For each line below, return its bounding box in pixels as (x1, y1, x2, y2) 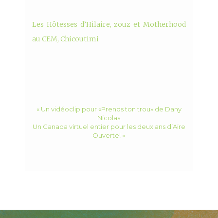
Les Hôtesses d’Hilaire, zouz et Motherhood (32, 20, 186, 29)
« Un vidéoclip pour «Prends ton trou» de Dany (36, 105, 182, 113)
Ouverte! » (92, 131, 126, 140)
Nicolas (97, 114, 121, 122)
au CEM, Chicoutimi (32, 35, 99, 44)
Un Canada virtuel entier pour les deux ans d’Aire (32, 123, 185, 131)
